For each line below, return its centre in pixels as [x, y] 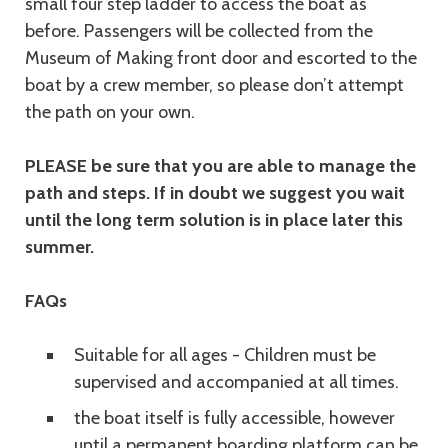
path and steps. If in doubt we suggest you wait [215, 193]
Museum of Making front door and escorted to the [221, 58]
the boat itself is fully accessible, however [234, 418]
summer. [59, 247]
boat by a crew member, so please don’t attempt [214, 85]
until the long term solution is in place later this [214, 220]
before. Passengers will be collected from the [199, 31]
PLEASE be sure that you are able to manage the [220, 166]
